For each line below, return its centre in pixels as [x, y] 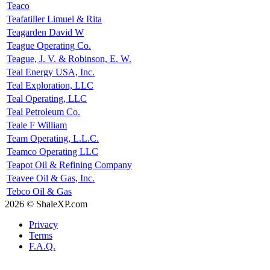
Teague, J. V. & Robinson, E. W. [69, 59]
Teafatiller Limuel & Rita [54, 19]
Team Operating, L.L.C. [53, 139]
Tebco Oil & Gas [39, 192]
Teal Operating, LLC [47, 99]
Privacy [43, 225]
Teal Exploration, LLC [50, 86]
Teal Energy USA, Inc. [51, 72]
